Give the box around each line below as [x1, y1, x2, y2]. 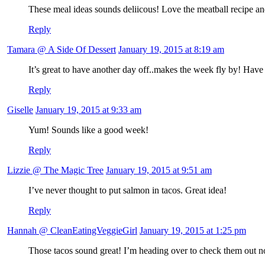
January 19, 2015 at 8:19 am [118, 44, 224, 55]
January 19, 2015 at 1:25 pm [140, 225, 246, 236]
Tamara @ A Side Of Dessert [7, 44, 116, 55]
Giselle [7, 105, 33, 115]
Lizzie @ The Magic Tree [7, 165, 104, 176]
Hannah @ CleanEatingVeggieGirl [7, 225, 137, 236]
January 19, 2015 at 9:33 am [35, 105, 141, 115]
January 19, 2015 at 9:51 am [106, 165, 212, 176]
